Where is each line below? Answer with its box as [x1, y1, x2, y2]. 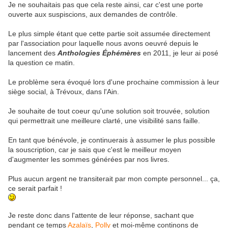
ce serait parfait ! [8, 184, 62, 193]
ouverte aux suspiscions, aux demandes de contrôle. [8, 10, 178, 19]
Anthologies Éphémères [58, 49, 141, 58]
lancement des [8, 49, 58, 58]
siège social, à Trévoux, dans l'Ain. [8, 88, 119, 96]
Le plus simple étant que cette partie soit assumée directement [8, 30, 210, 38]
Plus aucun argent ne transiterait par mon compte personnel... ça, [8, 175, 220, 183]
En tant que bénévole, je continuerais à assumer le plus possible [8, 136, 215, 145]
